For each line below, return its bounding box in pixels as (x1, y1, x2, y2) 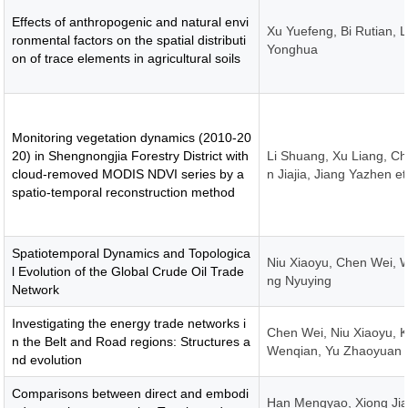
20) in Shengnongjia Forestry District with (12, 148, 250, 163)
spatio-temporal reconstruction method (12, 185, 236, 199)
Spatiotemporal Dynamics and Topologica (12, 246, 251, 260)
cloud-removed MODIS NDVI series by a (12, 167, 245, 181)
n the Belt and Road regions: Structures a (12, 334, 251, 349)
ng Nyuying (267, 273, 332, 288)
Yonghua (267, 42, 319, 56)
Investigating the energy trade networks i (12, 316, 247, 331)
